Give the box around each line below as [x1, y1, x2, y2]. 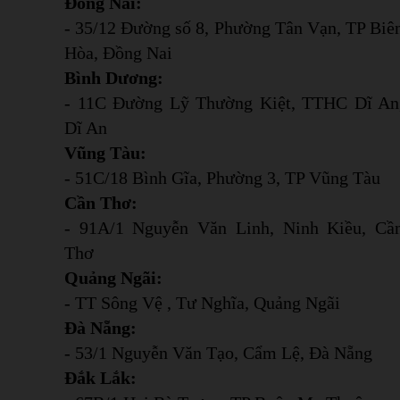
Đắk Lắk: [64, 367, 137, 387]
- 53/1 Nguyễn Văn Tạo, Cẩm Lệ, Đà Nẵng [64, 342, 372, 362]
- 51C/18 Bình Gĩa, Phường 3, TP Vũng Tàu [64, 167, 380, 187]
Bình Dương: [64, 67, 163, 87]
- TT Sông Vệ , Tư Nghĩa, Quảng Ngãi [64, 292, 340, 312]
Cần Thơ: [64, 192, 137, 212]
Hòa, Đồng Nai [64, 42, 172, 62]
